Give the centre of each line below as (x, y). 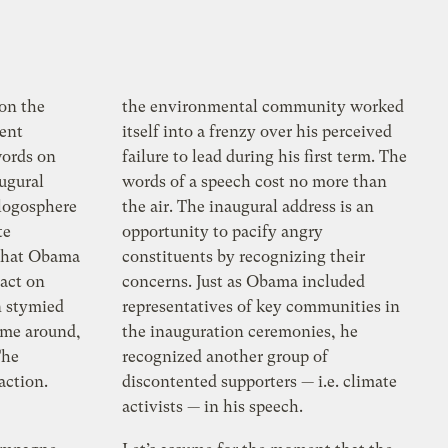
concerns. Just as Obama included (244, 282)
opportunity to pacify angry (223, 232)
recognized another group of (225, 357)
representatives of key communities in (261, 307)
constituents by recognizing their (244, 257)
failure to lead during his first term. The (265, 157)
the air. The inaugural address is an (248, 207)
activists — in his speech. (213, 407)
